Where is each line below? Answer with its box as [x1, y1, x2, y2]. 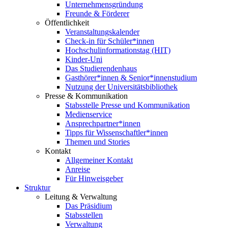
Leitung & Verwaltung [45, 192, 117, 201]
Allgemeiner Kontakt [65, 156, 133, 164]
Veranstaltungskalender [65, 27, 139, 36]
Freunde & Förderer [65, 9, 129, 18]
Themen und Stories [65, 137, 130, 146]
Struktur [24, 183, 50, 192]
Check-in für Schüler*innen [65, 37, 154, 45]
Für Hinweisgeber [65, 174, 123, 183]
